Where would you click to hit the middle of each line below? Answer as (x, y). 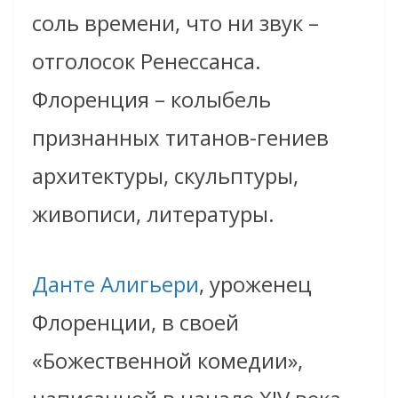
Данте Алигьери (115, 284)
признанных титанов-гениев (180, 138)
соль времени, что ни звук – (175, 23)
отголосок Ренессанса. (147, 61)
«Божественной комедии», (167, 361)
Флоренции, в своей (135, 322)
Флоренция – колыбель (151, 99)
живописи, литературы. (153, 214)
